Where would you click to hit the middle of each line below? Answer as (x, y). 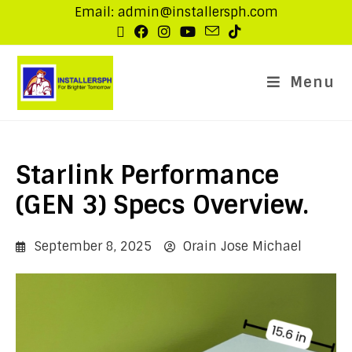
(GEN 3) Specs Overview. (162, 205)
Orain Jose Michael (242, 246)
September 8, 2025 (93, 246)
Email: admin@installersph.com (176, 12)
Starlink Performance (147, 175)
